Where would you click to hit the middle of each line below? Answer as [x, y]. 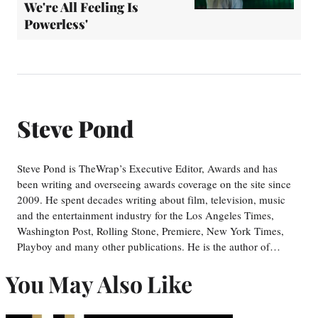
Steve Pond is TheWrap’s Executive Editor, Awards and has [147, 168]
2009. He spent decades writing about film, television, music [151, 199]
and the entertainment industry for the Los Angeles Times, [146, 215]
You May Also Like [99, 284]
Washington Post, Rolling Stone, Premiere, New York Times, [150, 230]
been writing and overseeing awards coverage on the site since [154, 183]
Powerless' [56, 24]
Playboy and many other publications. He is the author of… [149, 246]
